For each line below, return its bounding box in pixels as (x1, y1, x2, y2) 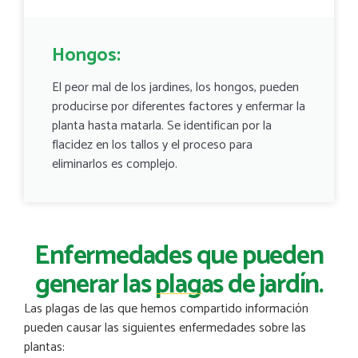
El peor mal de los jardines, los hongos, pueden (52, 76, 299, 98)
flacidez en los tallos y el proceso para (52, 133, 253, 156)
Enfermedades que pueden (34, 234, 324, 278)
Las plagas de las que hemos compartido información (24, 297, 308, 320)
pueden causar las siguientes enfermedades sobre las (24, 316, 306, 339)
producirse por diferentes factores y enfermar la (52, 95, 305, 117)
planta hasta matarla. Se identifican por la (52, 114, 272, 137)
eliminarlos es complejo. (52, 153, 177, 175)
